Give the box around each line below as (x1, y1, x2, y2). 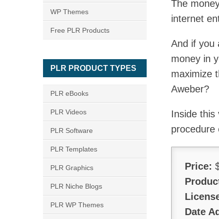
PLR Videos (50, 108, 87, 116)
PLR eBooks (50, 89, 88, 97)
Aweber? (171, 84, 209, 94)
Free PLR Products (50, 26, 109, 34)
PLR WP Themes (50, 201, 104, 209)
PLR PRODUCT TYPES (50, 64, 136, 72)
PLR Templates (50, 145, 97, 153)
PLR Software (50, 127, 93, 134)
